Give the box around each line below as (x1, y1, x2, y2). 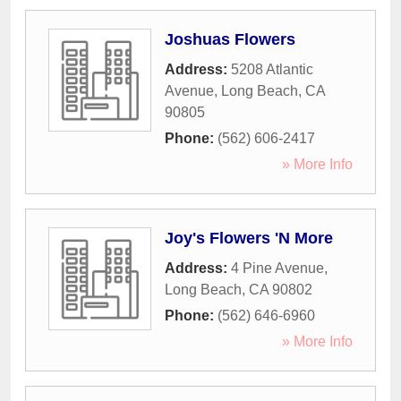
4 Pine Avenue (231, 260, 324, 277)
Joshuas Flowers (165, 30, 295, 49)
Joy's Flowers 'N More (165, 229, 333, 248)
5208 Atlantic (231, 62, 313, 78)
